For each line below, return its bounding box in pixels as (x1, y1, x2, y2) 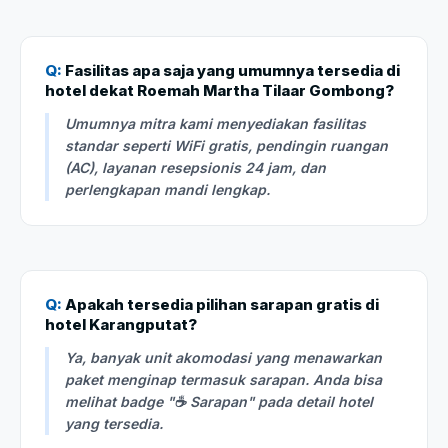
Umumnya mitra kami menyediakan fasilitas (65, 115, 366, 133)
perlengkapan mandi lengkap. (65, 181, 270, 199)
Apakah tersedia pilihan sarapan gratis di (62, 295, 379, 315)
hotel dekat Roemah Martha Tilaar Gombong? (45, 81, 394, 101)
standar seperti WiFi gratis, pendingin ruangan (65, 137, 388, 155)
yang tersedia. (65, 415, 163, 433)
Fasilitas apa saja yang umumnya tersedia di (62, 61, 400, 81)
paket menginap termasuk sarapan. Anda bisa (65, 371, 382, 389)
